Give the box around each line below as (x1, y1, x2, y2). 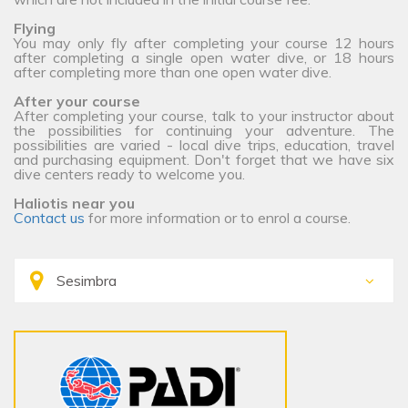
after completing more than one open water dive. (14, 63, 331, 82)
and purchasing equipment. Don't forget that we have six (14, 150, 394, 169)
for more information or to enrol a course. (85, 209, 354, 228)
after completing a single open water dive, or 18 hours (14, 48, 394, 67)
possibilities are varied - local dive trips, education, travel (14, 136, 394, 155)
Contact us (14, 209, 85, 228)
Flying (14, 19, 56, 38)
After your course (14, 92, 140, 111)
